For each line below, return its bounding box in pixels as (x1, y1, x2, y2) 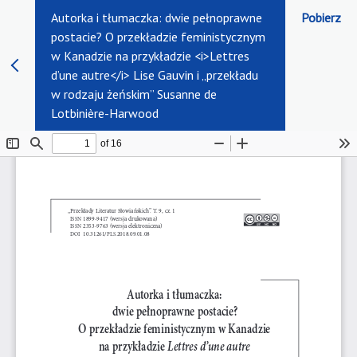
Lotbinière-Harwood (51, 105, 159, 121)
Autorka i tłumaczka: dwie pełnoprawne (51, 10, 262, 25)
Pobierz (301, 10, 341, 25)
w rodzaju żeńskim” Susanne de (51, 86, 217, 102)
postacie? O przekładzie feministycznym (51, 29, 265, 45)
